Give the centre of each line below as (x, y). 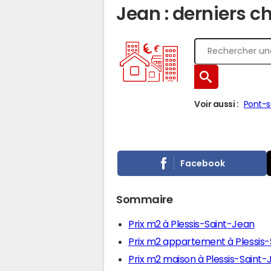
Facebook (203, 163)
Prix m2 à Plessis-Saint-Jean (191, 224)
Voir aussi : (217, 104)
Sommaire (145, 200)
